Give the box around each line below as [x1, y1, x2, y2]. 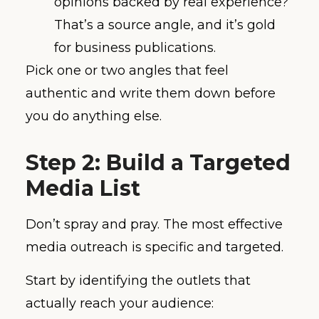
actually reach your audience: [26, 295, 214, 311]
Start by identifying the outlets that [26, 272, 251, 288]
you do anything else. [26, 108, 162, 125]
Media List [26, 175, 140, 202]
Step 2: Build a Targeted [26, 150, 291, 177]
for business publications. [54, 40, 216, 56]
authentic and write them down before [26, 85, 276, 102]
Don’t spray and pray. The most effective [26, 216, 283, 233]
